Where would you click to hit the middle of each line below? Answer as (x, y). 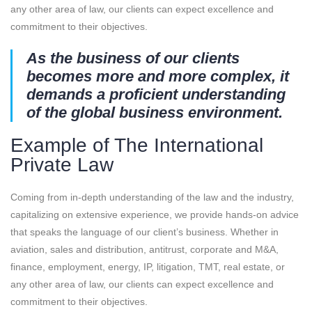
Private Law (62, 165)
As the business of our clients (133, 58)
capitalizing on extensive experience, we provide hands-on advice (155, 215)
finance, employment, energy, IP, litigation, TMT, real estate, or (148, 267)
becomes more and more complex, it (158, 77)
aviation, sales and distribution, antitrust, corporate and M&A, (145, 250)
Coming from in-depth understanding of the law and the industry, (152, 197)
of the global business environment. (155, 113)
